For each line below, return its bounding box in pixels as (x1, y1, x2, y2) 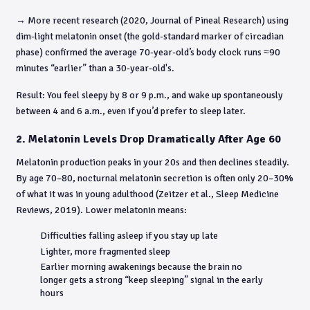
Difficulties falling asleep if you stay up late (40, 230, 218, 241)
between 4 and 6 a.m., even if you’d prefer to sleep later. (16, 105, 246, 117)
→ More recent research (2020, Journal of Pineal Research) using (16, 15, 289, 26)
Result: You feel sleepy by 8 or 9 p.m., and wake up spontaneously (16, 89, 283, 101)
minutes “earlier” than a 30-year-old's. (16, 62, 174, 74)
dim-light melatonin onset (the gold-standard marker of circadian (16, 30, 284, 42)
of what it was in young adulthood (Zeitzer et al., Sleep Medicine (16, 188, 279, 200)
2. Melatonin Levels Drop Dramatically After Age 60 (16, 132, 281, 146)
